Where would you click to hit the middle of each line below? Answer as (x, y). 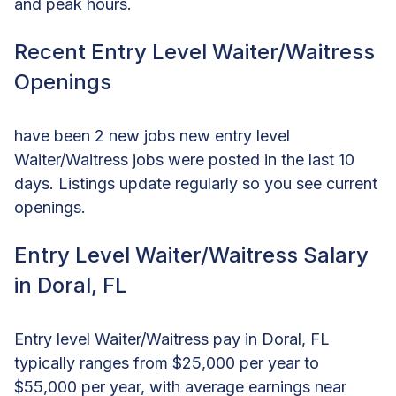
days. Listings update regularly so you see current (196, 183)
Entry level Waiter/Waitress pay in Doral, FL (172, 339)
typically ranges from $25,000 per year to (167, 362)
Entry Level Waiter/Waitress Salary (191, 255)
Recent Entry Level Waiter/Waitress (194, 51)
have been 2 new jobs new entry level (152, 135)
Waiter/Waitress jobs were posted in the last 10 (184, 159)
